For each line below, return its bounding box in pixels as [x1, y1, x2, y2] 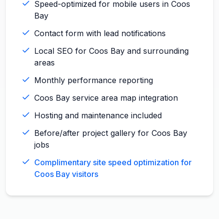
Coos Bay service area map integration [34, 92, 178, 103]
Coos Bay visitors [34, 169, 98, 179]
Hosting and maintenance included [34, 110, 162, 120]
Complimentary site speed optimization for [34, 157, 192, 167]
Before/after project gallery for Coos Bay [34, 128, 187, 138]
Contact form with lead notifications [34, 28, 166, 38]
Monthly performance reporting [34, 75, 153, 85]
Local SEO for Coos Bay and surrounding [34, 45, 189, 56]
